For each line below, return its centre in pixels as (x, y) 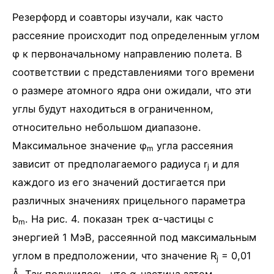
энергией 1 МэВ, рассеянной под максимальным (134, 238)
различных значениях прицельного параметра (129, 201)
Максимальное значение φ (80, 146)
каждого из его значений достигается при (119, 183)
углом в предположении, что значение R (114, 256)
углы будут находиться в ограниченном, (113, 109)
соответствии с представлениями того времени (133, 72)
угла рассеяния (193, 146)
